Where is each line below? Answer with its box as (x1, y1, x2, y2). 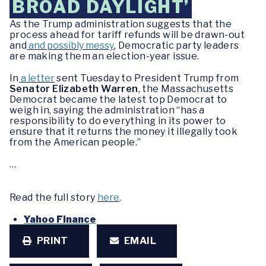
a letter (18, 72, 55, 84)
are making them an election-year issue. (9, 50, 199, 62)
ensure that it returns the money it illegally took (9, 126, 237, 138)
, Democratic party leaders (114, 40, 239, 51)
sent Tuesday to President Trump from (54, 72, 239, 84)
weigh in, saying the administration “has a (9, 104, 205, 116)
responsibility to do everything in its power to (9, 115, 226, 127)
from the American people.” (9, 137, 141, 148)
